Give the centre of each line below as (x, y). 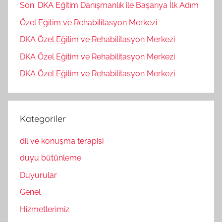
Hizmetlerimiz (45, 209)
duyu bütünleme (51, 158)
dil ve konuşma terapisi (62, 141)
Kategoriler (43, 118)
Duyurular (38, 175)
